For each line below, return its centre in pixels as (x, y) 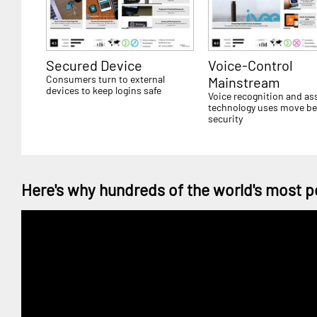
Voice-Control (251, 65)
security (226, 118)
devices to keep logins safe (104, 90)
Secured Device (94, 65)
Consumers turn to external (105, 79)
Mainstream (244, 82)
